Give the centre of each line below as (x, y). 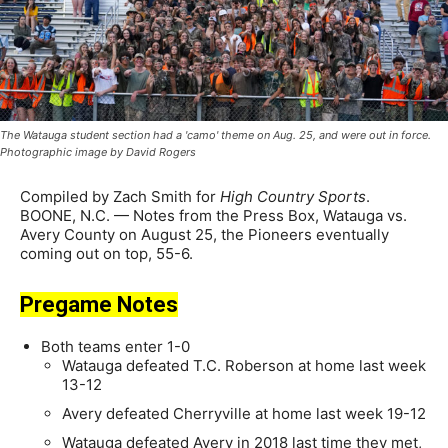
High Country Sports (293, 197)
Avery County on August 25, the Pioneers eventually (204, 235)
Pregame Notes (99, 305)
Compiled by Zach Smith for (120, 197)
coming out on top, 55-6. (106, 254)
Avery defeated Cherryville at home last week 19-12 (244, 414)
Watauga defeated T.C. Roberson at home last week (244, 366)
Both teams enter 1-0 (115, 347)
